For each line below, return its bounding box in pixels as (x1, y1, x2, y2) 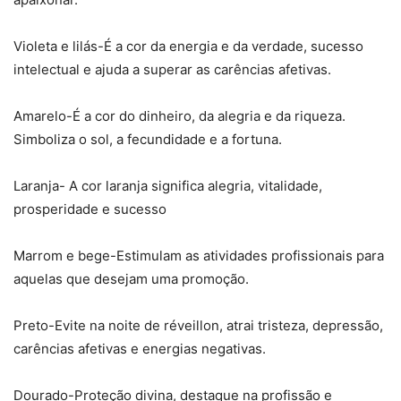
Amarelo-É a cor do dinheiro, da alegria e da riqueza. (13, 107, 346, 124)
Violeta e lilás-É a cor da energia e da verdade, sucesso (13, 37, 363, 55)
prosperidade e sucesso (13, 200, 166, 218)
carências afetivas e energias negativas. (13, 339, 266, 357)
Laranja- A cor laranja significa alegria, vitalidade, (13, 176, 322, 194)
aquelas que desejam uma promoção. (13, 269, 249, 287)
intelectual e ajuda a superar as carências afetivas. (13, 60, 331, 78)
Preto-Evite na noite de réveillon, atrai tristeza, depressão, (13, 316, 383, 334)
